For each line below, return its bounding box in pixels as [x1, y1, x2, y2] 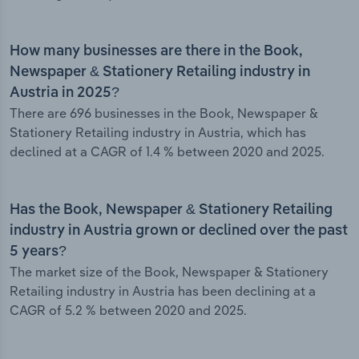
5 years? [10, 244, 67, 260]
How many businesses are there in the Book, [10, 44, 303, 59]
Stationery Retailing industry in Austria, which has [10, 124, 306, 141]
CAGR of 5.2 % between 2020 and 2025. [10, 302, 247, 319]
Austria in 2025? [10, 86, 119, 101]
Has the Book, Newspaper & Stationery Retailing [10, 203, 333, 218]
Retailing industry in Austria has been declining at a [10, 283, 316, 300]
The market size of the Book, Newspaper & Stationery [10, 264, 329, 280]
